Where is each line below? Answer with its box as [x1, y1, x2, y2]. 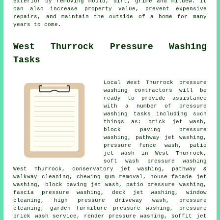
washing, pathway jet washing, [104, 134, 207, 140]
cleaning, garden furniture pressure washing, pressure [13, 205, 207, 211]
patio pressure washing [126, 181, 203, 188]
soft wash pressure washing [104, 158, 207, 164]
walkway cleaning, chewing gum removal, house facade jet [13, 173, 207, 180]
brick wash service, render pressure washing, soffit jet [13, 213, 207, 219]
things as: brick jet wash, [104, 118, 207, 125]
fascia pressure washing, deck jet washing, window [13, 189, 207, 195]
